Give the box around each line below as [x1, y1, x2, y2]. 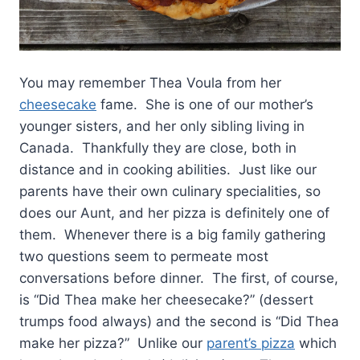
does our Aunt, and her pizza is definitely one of [19, 204, 329, 221]
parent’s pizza [207, 334, 295, 351]
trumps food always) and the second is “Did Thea [19, 313, 339, 329]
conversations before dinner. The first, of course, [19, 269, 338, 286]
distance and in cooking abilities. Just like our [19, 161, 317, 178]
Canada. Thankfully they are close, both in [19, 139, 297, 156]
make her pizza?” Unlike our [19, 334, 207, 351]
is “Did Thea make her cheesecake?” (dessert [19, 291, 313, 308]
